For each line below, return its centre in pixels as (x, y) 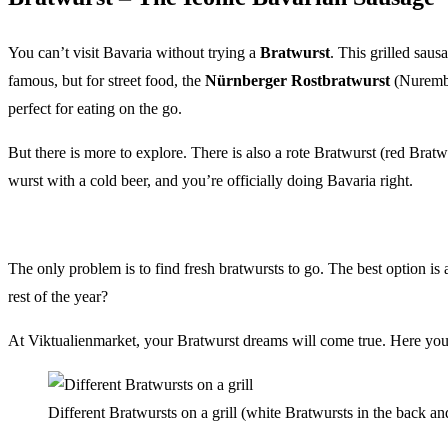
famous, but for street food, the (106, 80)
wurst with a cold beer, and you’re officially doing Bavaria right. (210, 180)
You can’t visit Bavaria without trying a (134, 52)
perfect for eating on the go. (95, 108)
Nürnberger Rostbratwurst (297, 80)
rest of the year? (60, 296)
